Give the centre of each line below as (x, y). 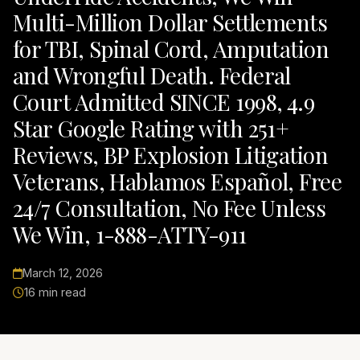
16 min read (55, 292)
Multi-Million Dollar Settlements (170, 22)
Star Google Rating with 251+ (151, 129)
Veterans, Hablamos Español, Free (178, 182)
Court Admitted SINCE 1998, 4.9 (164, 102)
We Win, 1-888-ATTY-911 (130, 235)
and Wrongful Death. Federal (152, 76)
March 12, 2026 (63, 273)
